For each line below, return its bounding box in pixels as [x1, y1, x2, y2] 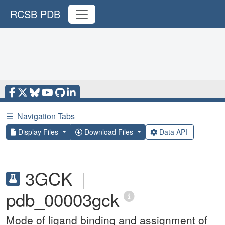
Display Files [16, 127, 60, 137]
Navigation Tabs [17, 110, 75, 122]
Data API [157, 127, 189, 137]
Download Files [82, 127, 135, 137]
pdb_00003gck [6, 187, 120, 212]
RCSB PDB [10, 7, 60, 21]
